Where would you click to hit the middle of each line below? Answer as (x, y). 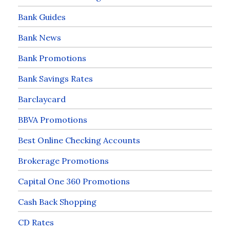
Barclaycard (42, 99)
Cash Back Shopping (57, 202)
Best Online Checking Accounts (79, 140)
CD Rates (36, 223)
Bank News (40, 38)
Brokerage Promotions (63, 161)
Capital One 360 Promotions (74, 181)
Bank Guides (42, 17)
